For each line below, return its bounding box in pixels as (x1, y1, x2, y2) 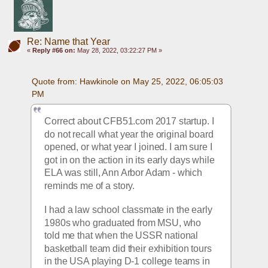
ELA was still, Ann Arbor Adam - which (44, 167, 203, 178)
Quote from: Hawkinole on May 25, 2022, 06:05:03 (31, 76, 223, 86)
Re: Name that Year (26, 36, 110, 47)
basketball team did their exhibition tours (44, 243, 212, 254)
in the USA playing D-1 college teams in (44, 256, 211, 267)
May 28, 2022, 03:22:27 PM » (75, 46, 162, 54)
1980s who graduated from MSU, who (44, 217, 202, 228)
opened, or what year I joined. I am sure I (44, 142, 213, 152)
